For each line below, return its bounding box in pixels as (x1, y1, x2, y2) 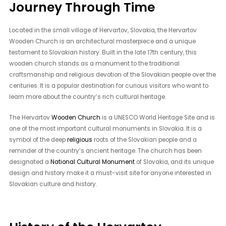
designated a (9, 157, 51, 166)
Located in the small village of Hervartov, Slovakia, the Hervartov (9, 26, 197, 34)
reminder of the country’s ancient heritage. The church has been (9, 146, 202, 155)
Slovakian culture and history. (9, 180, 97, 188)
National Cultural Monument (50, 157, 135, 166)
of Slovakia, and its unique (135, 157, 214, 166)
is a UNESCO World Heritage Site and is (100, 113, 215, 122)
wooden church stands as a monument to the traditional (9, 59, 180, 68)
